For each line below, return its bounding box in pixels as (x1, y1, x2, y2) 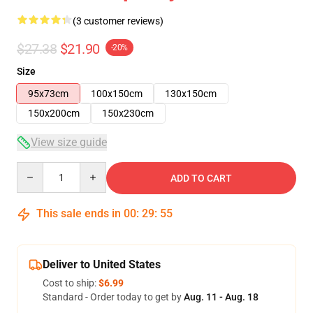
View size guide (31, 136, 107, 149)
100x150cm (91, 88, 143, 99)
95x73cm (28, 88, 68, 99)
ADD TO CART (170, 173, 232, 184)
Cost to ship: (43, 277, 99, 289)
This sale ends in (34, 207, 124, 220)
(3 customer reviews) (73, 15, 163, 27)
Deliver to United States (43, 258, 161, 271)
